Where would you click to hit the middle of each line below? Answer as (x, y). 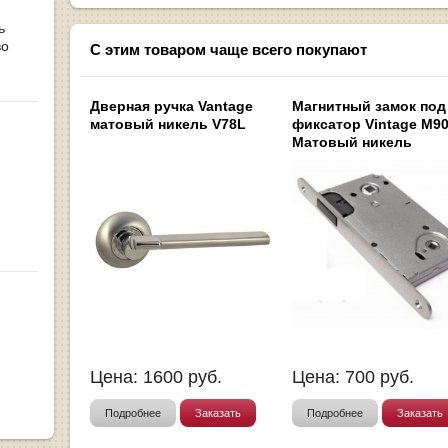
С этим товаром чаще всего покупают (228, 49)
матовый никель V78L (168, 124)
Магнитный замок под (369, 106)
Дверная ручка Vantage (171, 106)
